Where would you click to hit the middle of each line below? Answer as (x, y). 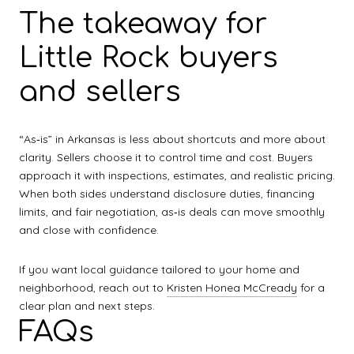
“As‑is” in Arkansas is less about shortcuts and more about (172, 139)
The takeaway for (143, 24)
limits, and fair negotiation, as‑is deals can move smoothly (172, 212)
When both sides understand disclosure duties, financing (167, 194)
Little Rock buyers (149, 58)
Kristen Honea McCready (232, 287)
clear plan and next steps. (87, 305)
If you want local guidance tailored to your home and (159, 269)
